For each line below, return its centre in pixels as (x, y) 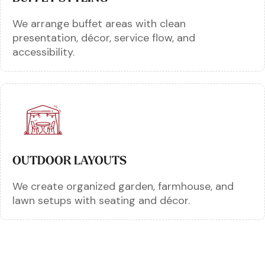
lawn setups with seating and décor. (101, 200)
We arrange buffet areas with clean (99, 23)
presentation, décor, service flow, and (104, 38)
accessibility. (43, 52)
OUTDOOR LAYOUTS (70, 160)
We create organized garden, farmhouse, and (123, 186)
